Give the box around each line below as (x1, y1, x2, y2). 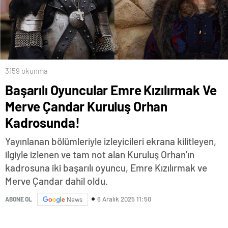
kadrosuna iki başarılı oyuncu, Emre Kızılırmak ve (5, 161, 207, 174)
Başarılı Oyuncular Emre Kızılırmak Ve (5, 81, 217, 98)
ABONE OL (5, 195, 32, 203)
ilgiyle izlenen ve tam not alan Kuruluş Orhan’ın (5, 148, 194, 160)
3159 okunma (5, 66, 48, 75)
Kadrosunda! (5, 114, 80, 130)
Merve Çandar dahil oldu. (5, 175, 108, 187)
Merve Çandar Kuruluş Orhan (5, 98, 168, 114)
